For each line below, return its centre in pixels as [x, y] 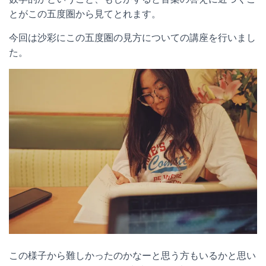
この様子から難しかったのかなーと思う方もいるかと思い [132, 256]
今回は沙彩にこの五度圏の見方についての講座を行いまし [132, 38]
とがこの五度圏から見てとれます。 [85, 14]
